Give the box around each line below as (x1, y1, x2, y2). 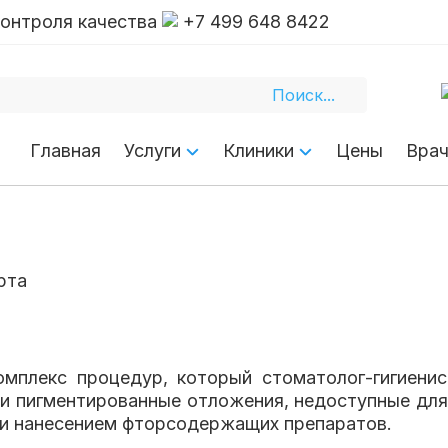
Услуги (124, 140, 181, 161)
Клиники (223, 140, 294, 161)
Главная (30, 140, 101, 161)
